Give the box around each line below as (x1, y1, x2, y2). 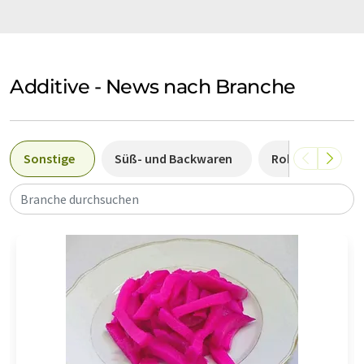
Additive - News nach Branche (10, 74, 296, 98)
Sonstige (24, 149, 75, 167)
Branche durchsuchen (20, 190, 139, 207)
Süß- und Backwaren (115, 149, 232, 167)
